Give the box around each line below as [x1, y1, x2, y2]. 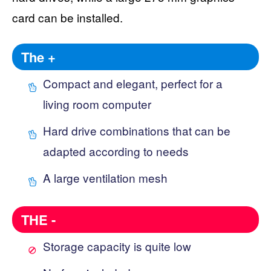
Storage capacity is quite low [43, 237, 191, 254]
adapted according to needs [43, 142, 189, 159]
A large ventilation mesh [43, 169, 168, 186]
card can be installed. [12, 8, 123, 25]
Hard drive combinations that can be [43, 122, 230, 139]
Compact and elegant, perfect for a [43, 74, 223, 91]
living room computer [43, 95, 151, 112]
